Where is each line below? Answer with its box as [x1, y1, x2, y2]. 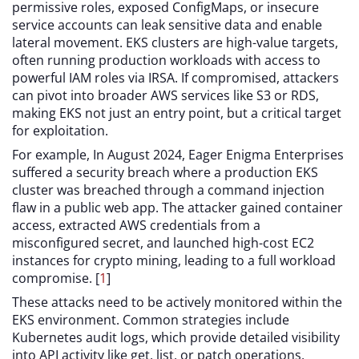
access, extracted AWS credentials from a [12, 216, 260, 235]
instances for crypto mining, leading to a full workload [12, 252, 336, 270]
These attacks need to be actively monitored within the [12, 293, 342, 312]
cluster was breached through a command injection [12, 181, 325, 200]
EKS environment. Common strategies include [12, 311, 289, 329]
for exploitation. [12, 122, 108, 140]
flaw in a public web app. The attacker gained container [12, 199, 343, 217]
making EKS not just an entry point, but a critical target [12, 104, 341, 123]
